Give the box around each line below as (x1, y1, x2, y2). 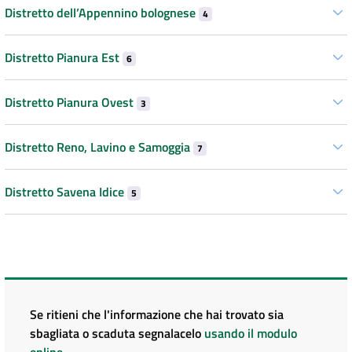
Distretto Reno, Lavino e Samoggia (5, 137, 193, 156)
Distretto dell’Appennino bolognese (5, 3, 199, 22)
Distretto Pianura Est (5, 48, 123, 67)
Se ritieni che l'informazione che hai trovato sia (30, 305, 284, 324)
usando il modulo (204, 324, 297, 343)
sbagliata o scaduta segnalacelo (30, 324, 204, 343)
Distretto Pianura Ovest (5, 93, 137, 112)
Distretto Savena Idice (5, 182, 127, 201)
